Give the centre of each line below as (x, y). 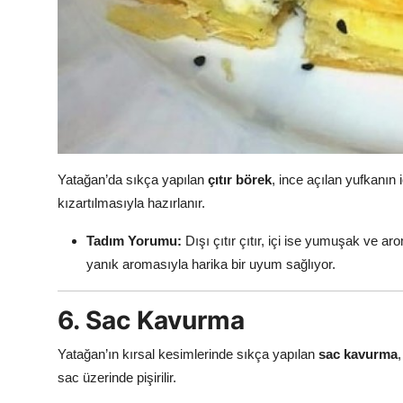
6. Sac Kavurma (151, 321)
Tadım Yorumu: (134, 241)
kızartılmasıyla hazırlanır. (131, 203)
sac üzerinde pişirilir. (117, 378)
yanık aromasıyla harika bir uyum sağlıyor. (211, 264)
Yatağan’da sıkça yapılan (133, 180)
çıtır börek (240, 180)
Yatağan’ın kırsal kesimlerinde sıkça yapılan (188, 354)
